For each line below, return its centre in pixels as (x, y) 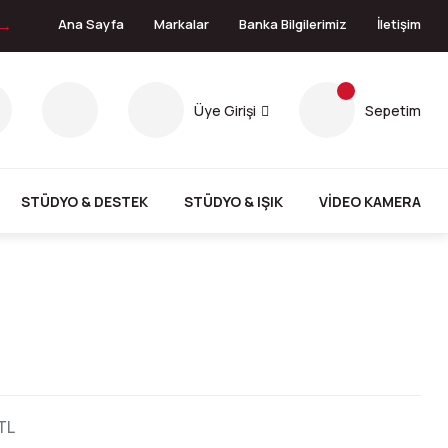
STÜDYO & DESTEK (85, 201)
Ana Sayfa (91, 24)
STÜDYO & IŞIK (234, 201)
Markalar (181, 24)
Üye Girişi (225, 110)
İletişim (399, 24)
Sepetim (393, 110)
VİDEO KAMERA (369, 201)
